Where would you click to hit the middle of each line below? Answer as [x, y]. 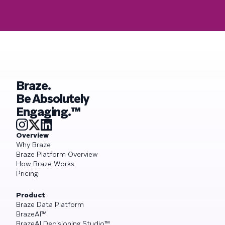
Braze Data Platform [50, 204]
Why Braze [33, 144]
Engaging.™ [48, 111]
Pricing [27, 173]
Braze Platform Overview [57, 154]
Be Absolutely [53, 98]
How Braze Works [45, 163]
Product [31, 195]
